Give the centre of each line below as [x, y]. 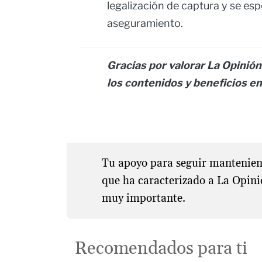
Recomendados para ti [161, 249]
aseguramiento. [145, 23]
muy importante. [143, 198]
